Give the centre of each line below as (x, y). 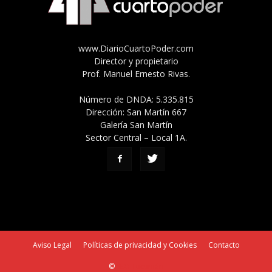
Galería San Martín (136, 124)
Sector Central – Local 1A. (136, 137)
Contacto (224, 245)
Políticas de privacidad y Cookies (140, 245)
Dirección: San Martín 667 (136, 112)
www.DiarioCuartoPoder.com (136, 48)
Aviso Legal (52, 245)
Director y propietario (136, 61)
